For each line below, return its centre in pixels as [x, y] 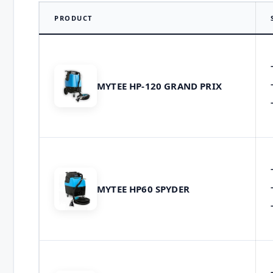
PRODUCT [73, 18]
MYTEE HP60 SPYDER [143, 189]
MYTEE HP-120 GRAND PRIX [159, 86]
